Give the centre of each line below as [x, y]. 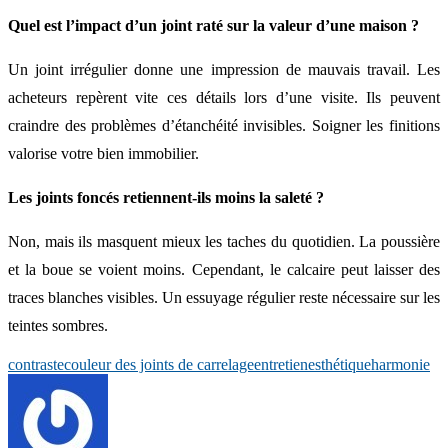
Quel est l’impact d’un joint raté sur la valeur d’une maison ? [213, 25]
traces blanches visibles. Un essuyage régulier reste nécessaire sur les [224, 297]
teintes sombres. [58, 325]
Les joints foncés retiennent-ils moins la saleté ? [166, 197]
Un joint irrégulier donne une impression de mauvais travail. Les [224, 69]
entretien [281, 364]
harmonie [400, 364]
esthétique [339, 364]
